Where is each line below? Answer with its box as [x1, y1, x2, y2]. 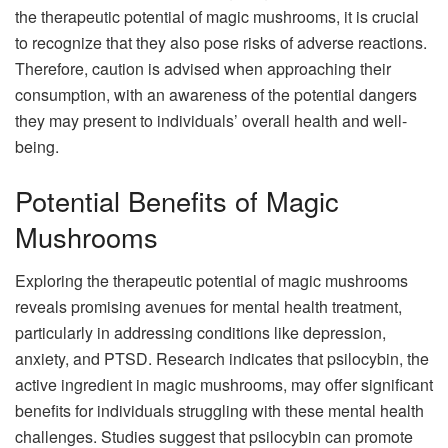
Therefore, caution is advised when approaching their [15, 56, 391, 80]
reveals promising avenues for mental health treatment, [15, 295, 402, 319]
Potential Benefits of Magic [15, 180, 339, 220]
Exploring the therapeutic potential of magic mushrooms [15, 269, 408, 293]
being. [15, 134, 59, 158]
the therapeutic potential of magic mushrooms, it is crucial [15, 4, 419, 28]
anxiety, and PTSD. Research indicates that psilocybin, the [15, 347, 429, 371]
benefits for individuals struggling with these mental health [15, 399, 424, 423]
